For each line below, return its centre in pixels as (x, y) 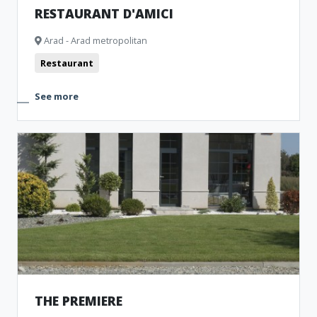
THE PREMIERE (79, 301)
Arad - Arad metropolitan (94, 40)
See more (57, 96)
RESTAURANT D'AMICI (104, 13)
